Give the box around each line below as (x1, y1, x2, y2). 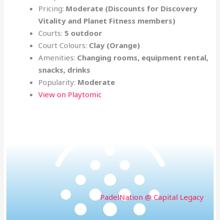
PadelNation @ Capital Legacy (100, 192, 204, 202)
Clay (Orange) (89, 40, 140, 51)
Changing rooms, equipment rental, (77, 53, 209, 63)
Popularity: (38, 77, 78, 87)
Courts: (38, 28, 65, 38)
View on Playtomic (38, 89, 102, 100)
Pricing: (38, 3, 66, 14)
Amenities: (38, 53, 78, 63)
